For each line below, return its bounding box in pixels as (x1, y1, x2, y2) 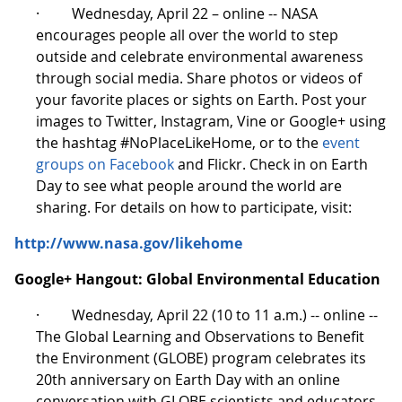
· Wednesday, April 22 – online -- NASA (36, 3, 318, 23)
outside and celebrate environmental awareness (36, 46, 363, 66)
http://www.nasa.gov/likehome (14, 232, 242, 253)
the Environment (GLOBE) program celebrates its (36, 347, 366, 368)
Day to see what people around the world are (36, 175, 342, 196)
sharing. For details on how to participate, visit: (36, 197, 352, 217)
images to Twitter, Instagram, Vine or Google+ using (36, 110, 386, 131)
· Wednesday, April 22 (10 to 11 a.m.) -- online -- (36, 304, 378, 325)
